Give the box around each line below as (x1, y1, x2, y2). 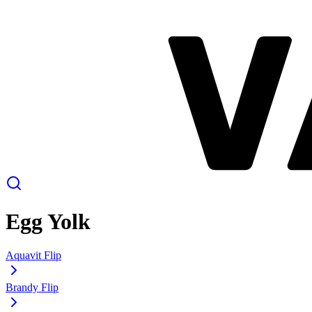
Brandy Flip (6, 281, 58, 294)
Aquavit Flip (6, 249, 61, 262)
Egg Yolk (6, 209, 91, 235)
